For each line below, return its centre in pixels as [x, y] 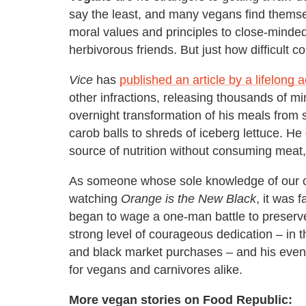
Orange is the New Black [189, 198]
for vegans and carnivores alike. [156, 269]
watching [95, 198]
